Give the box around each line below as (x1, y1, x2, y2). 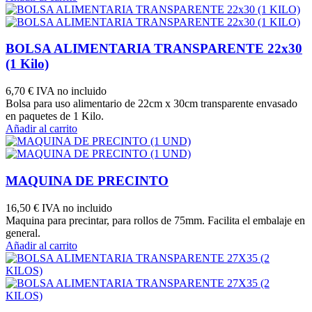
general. (6, 226, 40, 239)
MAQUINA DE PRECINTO (6, 173, 169, 188)
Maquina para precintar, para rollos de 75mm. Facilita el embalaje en (6, 214, 305, 226)
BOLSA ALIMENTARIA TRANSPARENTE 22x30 (6, 41, 302, 56)
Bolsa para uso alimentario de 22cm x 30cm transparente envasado (6, 97, 297, 110)
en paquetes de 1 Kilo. (6, 110, 104, 123)
